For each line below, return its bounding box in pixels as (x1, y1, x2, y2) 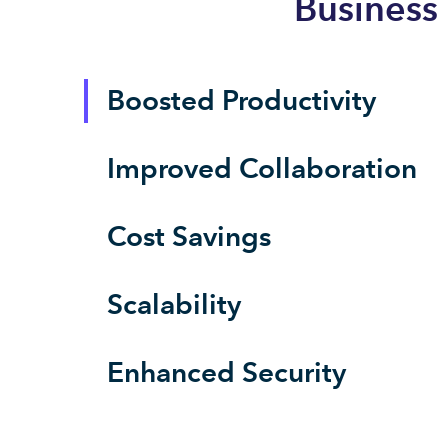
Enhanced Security (107, 355, 346, 389)
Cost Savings (107, 219, 271, 253)
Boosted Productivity (107, 83, 376, 117)
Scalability (107, 287, 241, 321)
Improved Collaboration (107, 151, 417, 185)
